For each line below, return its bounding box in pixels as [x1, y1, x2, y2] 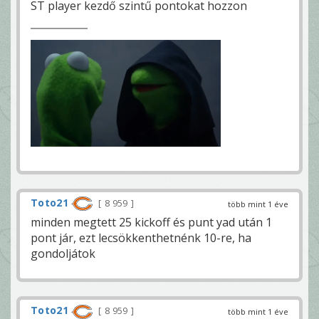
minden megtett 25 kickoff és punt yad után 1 [31, 214, 272, 231]
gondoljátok [31, 246, 95, 262]
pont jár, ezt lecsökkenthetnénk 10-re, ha [31, 230, 251, 246]
